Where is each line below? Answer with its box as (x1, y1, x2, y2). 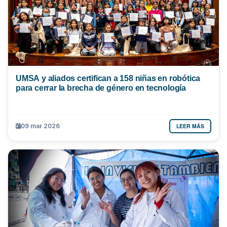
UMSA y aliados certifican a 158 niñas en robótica (16, 73, 201, 83)
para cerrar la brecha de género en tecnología (16, 83, 186, 92)
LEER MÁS (176, 122, 204, 130)
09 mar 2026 (21, 122, 60, 130)
